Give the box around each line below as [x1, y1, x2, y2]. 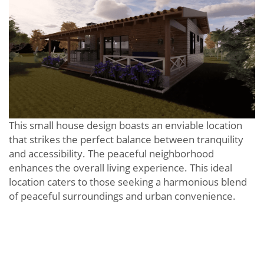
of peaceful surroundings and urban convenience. [9, 189, 236, 203]
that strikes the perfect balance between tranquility [9, 133, 243, 147]
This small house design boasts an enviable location [9, 118, 242, 133]
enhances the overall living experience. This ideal [9, 161, 232, 175]
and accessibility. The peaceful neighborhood [9, 147, 214, 161]
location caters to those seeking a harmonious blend [9, 175, 247, 189]
